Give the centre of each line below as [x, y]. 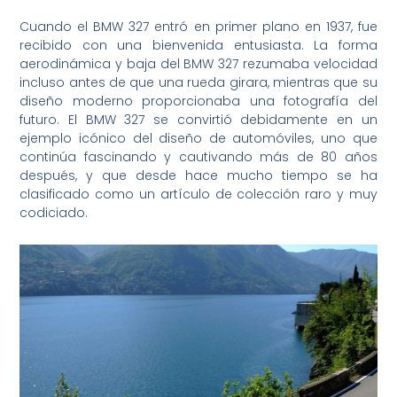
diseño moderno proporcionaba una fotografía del [198, 101]
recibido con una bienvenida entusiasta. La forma [198, 46]
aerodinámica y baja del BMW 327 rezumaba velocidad [198, 64]
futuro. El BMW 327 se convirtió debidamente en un [198, 120]
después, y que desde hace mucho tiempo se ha [198, 176]
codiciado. [54, 213]
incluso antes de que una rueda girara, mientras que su [198, 83]
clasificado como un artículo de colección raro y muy [198, 195]
